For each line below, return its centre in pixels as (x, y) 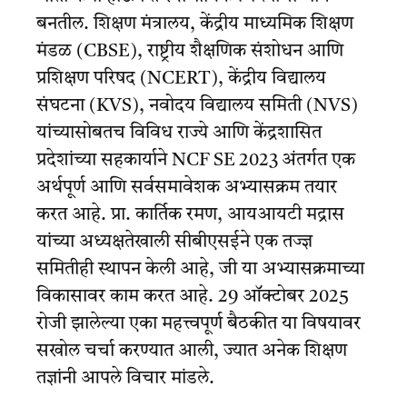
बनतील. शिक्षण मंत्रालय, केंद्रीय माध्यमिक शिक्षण (195, 24)
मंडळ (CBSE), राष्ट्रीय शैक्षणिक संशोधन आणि (190, 51)
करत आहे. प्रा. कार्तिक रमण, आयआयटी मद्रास (190, 215)
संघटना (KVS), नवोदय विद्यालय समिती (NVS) (197, 106)
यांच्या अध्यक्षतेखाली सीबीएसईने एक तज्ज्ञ (174, 242)
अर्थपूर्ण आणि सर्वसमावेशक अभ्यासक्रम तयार (187, 188)
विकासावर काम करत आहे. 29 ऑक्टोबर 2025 (193, 297)
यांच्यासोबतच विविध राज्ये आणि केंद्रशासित (179, 133)
